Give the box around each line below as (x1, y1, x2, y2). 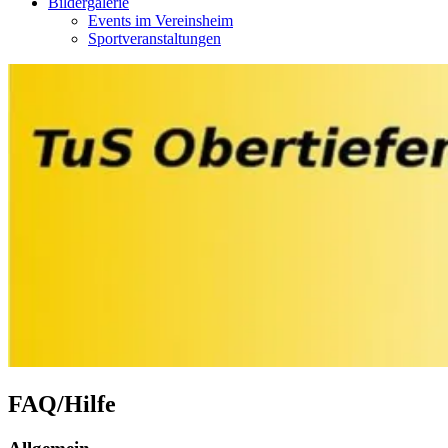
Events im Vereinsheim (88, 12, 233, 29)
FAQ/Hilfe (8, 390, 116, 417)
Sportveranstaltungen (88, 30, 221, 47)
